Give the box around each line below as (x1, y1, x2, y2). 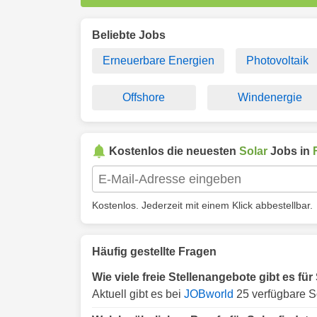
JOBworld (184, 288, 234, 300)
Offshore (122, 91, 166, 103)
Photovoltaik (246, 54, 309, 67)
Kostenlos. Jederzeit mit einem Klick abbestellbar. (92, 200, 313, 211)
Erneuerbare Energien (102, 54, 214, 67)
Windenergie (237, 91, 302, 103)
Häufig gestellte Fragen (92, 246, 217, 258)
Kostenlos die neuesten (109, 145, 239, 157)
